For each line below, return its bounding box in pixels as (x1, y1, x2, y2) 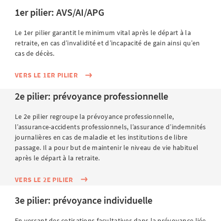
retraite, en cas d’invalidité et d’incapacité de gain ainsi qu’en (15, 38, 200, 47)
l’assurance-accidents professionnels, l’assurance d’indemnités (15, 122, 206, 131)
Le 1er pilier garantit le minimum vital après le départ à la (15, 28, 191, 37)
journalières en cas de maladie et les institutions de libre (15, 132, 188, 142)
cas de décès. (15, 49, 55, 58)
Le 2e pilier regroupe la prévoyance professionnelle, (15, 111, 174, 121)
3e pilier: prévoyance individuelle (15, 194, 152, 206)
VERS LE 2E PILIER (15, 175, 74, 184)
